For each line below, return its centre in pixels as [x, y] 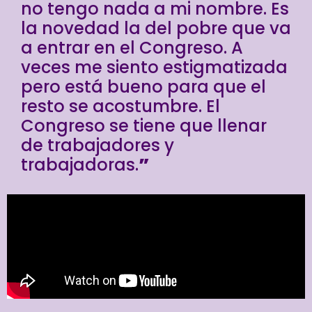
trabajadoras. [80, 165]
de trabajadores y [97, 146]
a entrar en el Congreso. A [132, 48]
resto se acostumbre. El [120, 107]
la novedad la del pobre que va [156, 29]
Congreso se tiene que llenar [144, 126]
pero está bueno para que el [143, 87]
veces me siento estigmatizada [154, 68]
